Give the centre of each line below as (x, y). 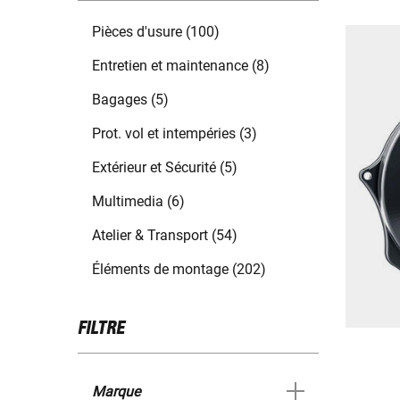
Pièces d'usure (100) (156, 32)
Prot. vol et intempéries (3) (175, 134)
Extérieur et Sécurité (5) (165, 168)
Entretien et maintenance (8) (181, 66)
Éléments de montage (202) (179, 270)
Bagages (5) (130, 100)
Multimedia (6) (138, 202)
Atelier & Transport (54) (165, 236)
